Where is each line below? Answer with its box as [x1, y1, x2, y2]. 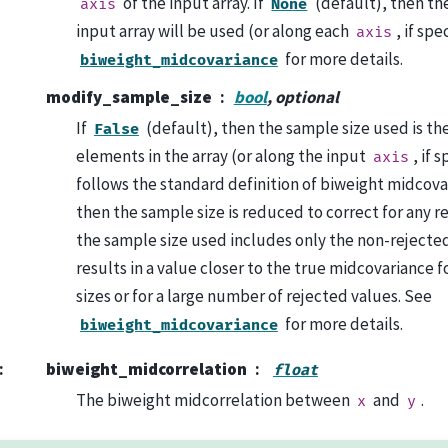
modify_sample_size [45, 85, 212, 108]
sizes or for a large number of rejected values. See [75, 284, 432, 307]
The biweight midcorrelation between [75, 388, 353, 411]
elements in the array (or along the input [75, 144, 369, 167]
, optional [266, 85, 339, 108]
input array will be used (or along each [75, 19, 352, 42]
